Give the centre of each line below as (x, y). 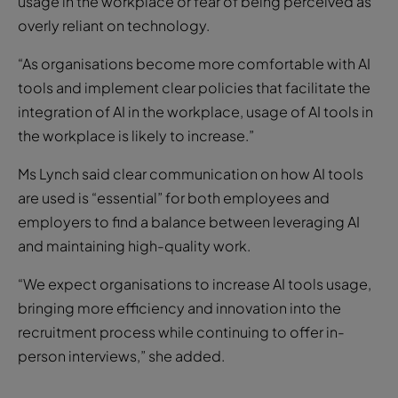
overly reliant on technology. (114, 25)
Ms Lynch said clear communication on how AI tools (191, 173)
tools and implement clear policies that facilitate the (194, 87)
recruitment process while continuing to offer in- (181, 331)
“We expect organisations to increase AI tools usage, (195, 283)
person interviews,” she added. (121, 355)
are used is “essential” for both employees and (174, 197)
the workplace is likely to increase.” (136, 135)
